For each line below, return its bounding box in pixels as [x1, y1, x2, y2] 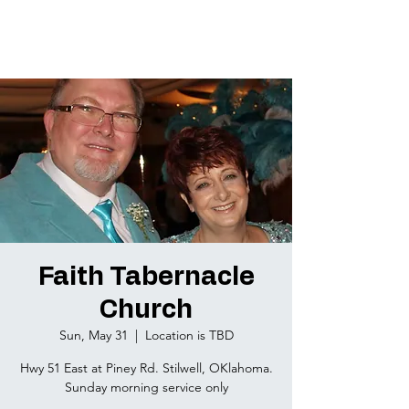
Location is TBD [144, 327, 234, 343]
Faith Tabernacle [37, 265, 255, 290]
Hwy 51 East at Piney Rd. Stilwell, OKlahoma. [19, 360, 273, 376]
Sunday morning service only [64, 379, 228, 395]
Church [100, 298, 193, 323]
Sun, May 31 [58, 327, 128, 343]
